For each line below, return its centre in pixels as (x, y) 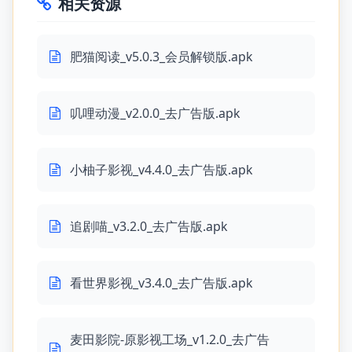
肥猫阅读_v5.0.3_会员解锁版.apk (161, 57)
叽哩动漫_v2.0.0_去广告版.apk (155, 113)
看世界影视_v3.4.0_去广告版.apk (161, 283)
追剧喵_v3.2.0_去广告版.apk (149, 226)
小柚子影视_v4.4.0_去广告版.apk (161, 170)
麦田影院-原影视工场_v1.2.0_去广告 (170, 339)
